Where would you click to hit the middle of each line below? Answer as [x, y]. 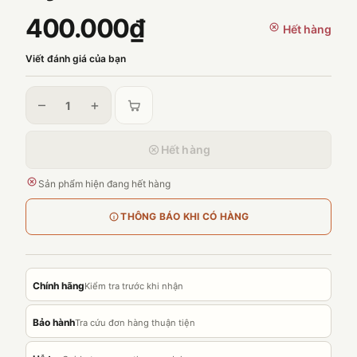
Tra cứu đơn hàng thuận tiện [135, 323]
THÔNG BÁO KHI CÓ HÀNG [185, 216]
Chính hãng [59, 286]
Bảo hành [54, 322]
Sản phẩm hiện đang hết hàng [104, 183]
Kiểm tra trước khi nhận [134, 286]
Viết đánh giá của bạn [76, 58]
